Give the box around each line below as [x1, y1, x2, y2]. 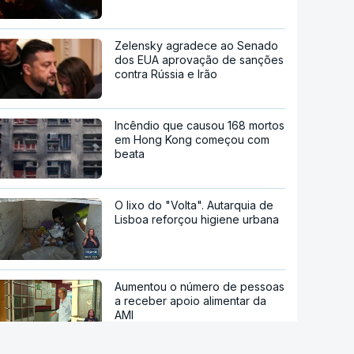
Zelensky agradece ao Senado [115, 39, 279, 53]
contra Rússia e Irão [115, 67, 218, 81]
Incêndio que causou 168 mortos [115, 119, 285, 133]
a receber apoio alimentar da [115, 293, 267, 307]
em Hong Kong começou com [115, 133, 270, 147]
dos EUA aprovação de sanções [115, 53, 284, 67]
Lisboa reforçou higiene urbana [115, 213, 280, 227]
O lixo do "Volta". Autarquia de [115, 198, 274, 213]
